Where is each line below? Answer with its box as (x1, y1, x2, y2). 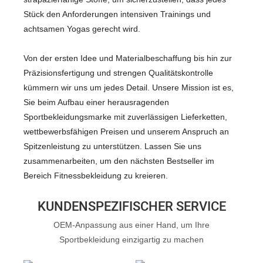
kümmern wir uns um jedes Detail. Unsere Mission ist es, (23, 82, 234, 92)
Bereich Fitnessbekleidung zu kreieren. (23, 170, 168, 180)
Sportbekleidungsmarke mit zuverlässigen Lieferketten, (23, 112, 227, 122)
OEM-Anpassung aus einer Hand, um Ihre (53, 220, 210, 230)
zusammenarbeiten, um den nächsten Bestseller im (23, 156, 214, 166)
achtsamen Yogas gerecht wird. (23, 23, 140, 33)
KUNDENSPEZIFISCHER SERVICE (37, 197, 226, 217)
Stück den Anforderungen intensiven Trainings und (23, 9, 211, 19)
